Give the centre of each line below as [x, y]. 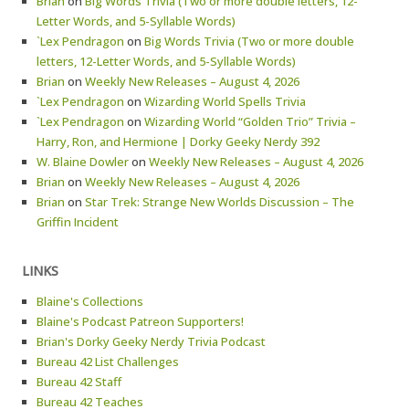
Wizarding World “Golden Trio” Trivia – [250, 121]
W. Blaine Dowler [83, 162]
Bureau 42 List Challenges [108, 362]
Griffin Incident [78, 222]
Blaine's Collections [90, 301]
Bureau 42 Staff [79, 382]
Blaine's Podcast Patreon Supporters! [140, 321]
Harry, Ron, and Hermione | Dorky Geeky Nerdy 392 [178, 142]
